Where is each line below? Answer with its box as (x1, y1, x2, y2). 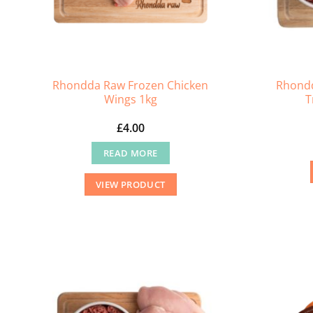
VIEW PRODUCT (95, 178, 166, 191)
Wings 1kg (103, 91, 157, 107)
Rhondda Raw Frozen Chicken (52, 77, 209, 93)
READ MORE (103, 147, 158, 160)
